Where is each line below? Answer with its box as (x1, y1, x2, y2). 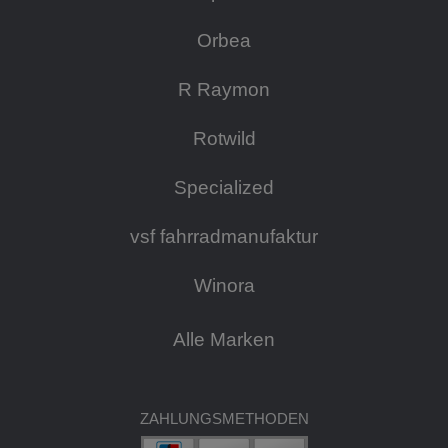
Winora (193, 274, 255, 296)
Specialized (174, 176, 274, 198)
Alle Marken (173, 328, 275, 350)
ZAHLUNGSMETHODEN (139, 409, 309, 427)
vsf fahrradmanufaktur (130, 225, 318, 247)
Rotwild (192, 127, 256, 149)
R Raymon (178, 78, 270, 100)
